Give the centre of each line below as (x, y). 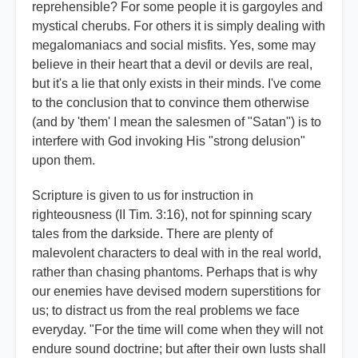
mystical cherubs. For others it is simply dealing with (179, 26)
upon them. (64, 161)
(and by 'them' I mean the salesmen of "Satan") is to (177, 122)
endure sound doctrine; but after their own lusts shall (179, 349)
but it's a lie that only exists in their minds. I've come (177, 84)
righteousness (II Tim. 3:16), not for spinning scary (172, 215)
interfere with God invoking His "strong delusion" (169, 141)
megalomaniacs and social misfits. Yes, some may (174, 46)
